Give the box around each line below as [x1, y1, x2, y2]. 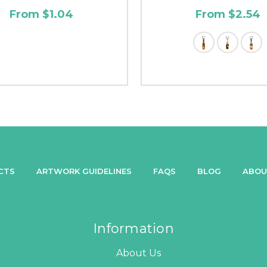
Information [93, 220, 174, 237]
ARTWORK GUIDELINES [36, 166, 132, 176]
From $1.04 [9, 7, 73, 21]
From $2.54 [195, 7, 260, 21]
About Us [116, 247, 161, 259]
